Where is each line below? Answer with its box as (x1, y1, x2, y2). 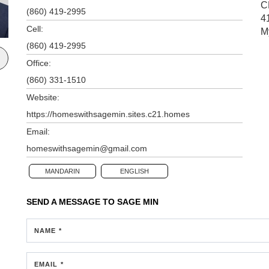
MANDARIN (45, 167, 80, 175)
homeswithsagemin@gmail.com (26, 143, 147, 153)
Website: (26, 92, 59, 102)
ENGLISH (120, 167, 149, 175)
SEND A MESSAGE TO (26, 196, 117, 207)
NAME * (34, 226, 62, 234)
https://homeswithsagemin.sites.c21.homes (26, 109, 190, 119)
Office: (26, 58, 51, 68)
